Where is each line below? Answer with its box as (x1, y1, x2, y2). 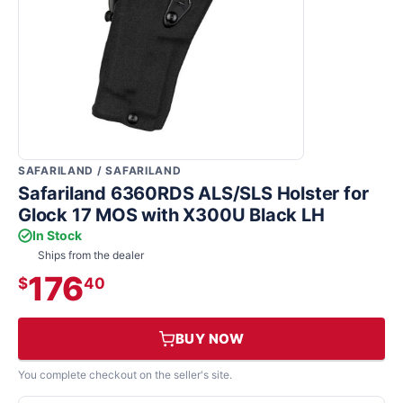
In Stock (32, 228, 82, 243)
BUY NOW (175, 330, 245, 347)
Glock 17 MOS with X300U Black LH (18, 204, 325, 226)
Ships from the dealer (38, 248, 144, 262)
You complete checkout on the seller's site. (18, 368, 232, 381)
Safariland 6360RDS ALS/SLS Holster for (18, 183, 369, 204)
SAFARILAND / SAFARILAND (18, 164, 182, 177)
